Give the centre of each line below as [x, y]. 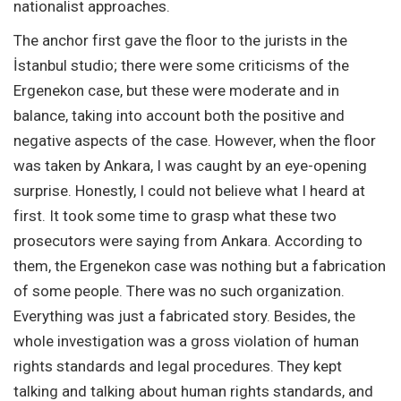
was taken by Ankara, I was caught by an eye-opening [190, 165]
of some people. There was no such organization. [179, 290]
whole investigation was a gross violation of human [186, 341]
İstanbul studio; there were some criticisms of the [181, 65]
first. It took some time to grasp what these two [175, 215]
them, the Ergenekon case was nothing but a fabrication [200, 265]
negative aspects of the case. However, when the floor [195, 140]
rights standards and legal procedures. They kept [178, 366]
